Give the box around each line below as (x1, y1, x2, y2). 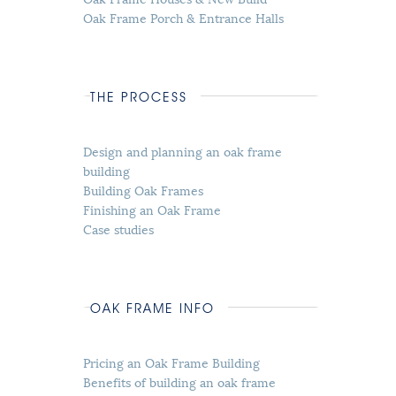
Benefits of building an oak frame (83, 371, 277, 391)
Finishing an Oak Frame (83, 199, 222, 218)
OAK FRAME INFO (89, 301, 215, 317)
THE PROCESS (89, 89, 187, 106)
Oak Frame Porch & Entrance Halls (83, 7, 285, 27)
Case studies (83, 218, 155, 238)
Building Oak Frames (83, 179, 204, 199)
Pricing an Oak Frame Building (83, 352, 261, 371)
